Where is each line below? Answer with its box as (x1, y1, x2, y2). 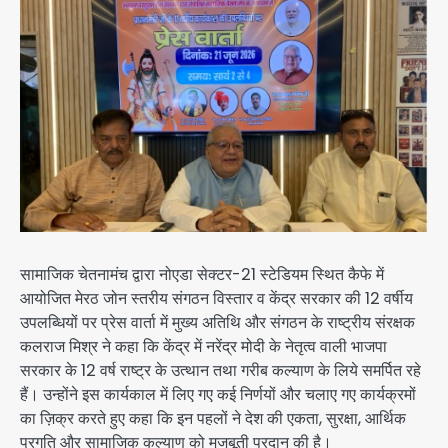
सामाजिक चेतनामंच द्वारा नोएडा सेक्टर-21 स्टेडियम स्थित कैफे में (20, 263, 384, 287)
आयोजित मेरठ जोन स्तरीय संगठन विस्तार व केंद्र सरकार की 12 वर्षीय (20, 287, 413, 311)
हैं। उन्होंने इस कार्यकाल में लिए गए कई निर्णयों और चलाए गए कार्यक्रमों (20, 383, 416, 407)
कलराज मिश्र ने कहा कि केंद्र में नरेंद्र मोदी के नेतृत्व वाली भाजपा (20, 335, 387, 359)
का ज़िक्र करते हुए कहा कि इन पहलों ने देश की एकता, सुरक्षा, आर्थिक (20, 407, 406, 431)
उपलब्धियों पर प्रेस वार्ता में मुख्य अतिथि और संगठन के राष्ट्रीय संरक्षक (20, 311, 415, 335)
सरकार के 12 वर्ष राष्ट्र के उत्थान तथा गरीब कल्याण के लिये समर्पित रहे (20, 359, 421, 383)
